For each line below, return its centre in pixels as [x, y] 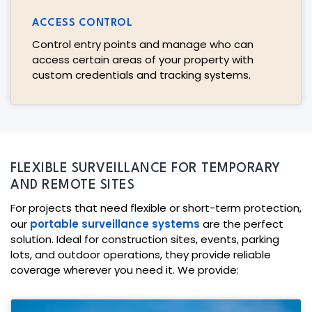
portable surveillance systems [115, 224]
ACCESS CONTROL [82, 24]
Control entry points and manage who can [143, 45]
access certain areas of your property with [143, 60]
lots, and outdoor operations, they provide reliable [141, 255]
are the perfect [242, 224]
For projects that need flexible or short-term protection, [156, 208]
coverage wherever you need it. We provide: [125, 270]
